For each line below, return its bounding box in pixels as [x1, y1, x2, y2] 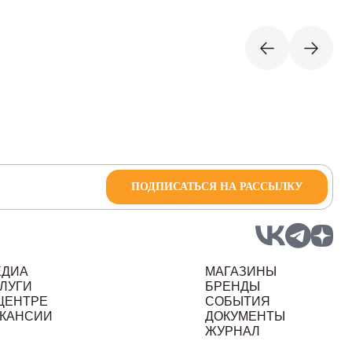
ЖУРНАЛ [204, 324, 260, 338]
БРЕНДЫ [204, 280, 260, 293]
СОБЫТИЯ [204, 295, 270, 308]
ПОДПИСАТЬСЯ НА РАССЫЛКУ [130, 181, 302, 192]
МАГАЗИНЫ [204, 265, 277, 278]
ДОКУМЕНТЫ [204, 310, 285, 323]
